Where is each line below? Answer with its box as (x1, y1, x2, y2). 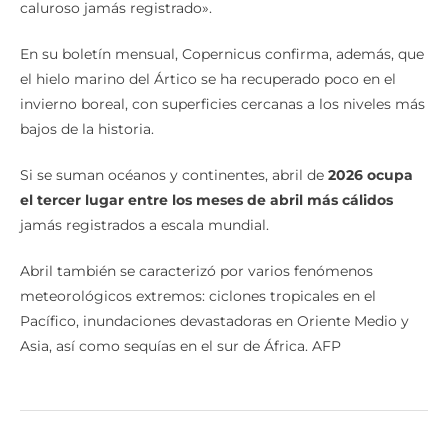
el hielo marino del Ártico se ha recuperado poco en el (20, 69, 396, 88)
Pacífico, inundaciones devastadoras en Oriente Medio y (20, 311, 409, 330)
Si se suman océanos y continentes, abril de (20, 165, 328, 184)
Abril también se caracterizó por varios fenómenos (20, 261, 373, 280)
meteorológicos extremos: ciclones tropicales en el (20, 286, 376, 305)
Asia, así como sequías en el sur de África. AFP (20, 336, 341, 355)
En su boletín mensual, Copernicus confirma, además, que (20, 44, 424, 63)
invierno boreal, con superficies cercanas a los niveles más (20, 94, 425, 113)
